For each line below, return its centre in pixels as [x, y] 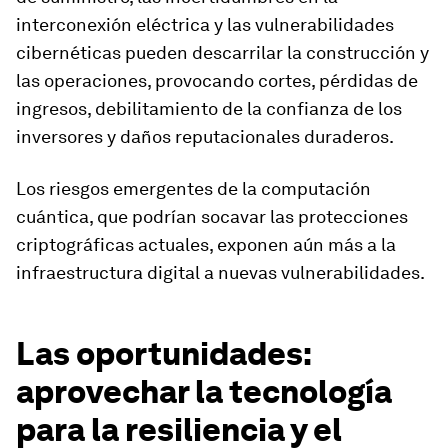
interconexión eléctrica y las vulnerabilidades [205, 25]
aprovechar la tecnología [204, 392]
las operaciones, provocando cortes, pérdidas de [217, 81]
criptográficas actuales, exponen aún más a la [206, 245]
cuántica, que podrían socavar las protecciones [212, 217]
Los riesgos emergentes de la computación [193, 189]
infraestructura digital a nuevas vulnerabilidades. [220, 273]
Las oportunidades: [163, 354]
